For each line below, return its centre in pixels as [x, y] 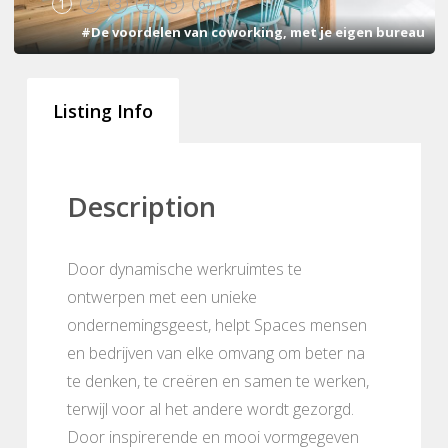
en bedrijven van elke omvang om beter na [216, 352]
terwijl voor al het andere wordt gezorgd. [210, 408]
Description [141, 206]
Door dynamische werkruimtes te [184, 268]
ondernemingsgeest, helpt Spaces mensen [217, 324]
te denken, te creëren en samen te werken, [218, 380]
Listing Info [103, 110]
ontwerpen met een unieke [162, 296]
